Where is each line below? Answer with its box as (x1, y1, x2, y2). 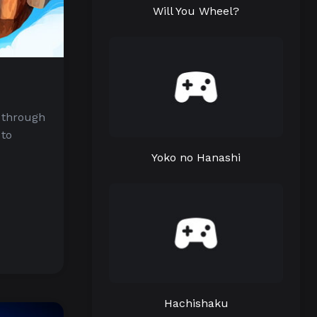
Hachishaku (163, 296, 229, 311)
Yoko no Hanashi (151, 150, 241, 164)
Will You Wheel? (153, 4, 239, 18)
